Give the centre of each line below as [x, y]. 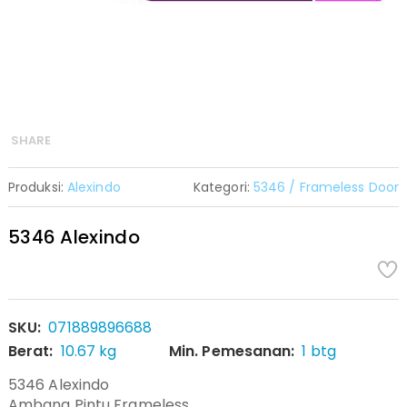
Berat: [30, 352]
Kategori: [223, 188]
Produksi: [37, 188]
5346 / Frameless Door [326, 188]
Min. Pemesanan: [232, 352]
